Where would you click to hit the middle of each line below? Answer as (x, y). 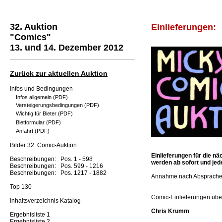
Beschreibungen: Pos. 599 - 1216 (56, 166)
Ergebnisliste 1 (30, 215)
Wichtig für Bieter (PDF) (44, 114)
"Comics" (30, 37)
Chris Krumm (170, 211)
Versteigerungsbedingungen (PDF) (57, 105)
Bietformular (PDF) (38, 123)
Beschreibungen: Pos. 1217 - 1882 (58, 173)
